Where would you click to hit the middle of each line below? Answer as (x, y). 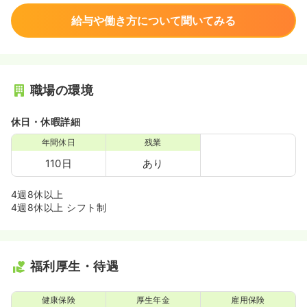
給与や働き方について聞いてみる (153, 21)
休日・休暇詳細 (46, 122)
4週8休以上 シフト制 (59, 207)
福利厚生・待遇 (75, 266)
